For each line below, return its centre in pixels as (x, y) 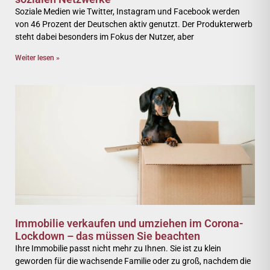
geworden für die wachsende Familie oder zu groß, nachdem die (133, 261)
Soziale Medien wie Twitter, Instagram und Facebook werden (127, 11)
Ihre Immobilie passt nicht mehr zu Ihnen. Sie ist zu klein (118, 248)
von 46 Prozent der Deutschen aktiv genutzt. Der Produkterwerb (134, 24)
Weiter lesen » (37, 58)
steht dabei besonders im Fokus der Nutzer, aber (105, 37)
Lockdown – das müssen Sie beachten (108, 236)
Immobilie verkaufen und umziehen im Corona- (129, 223)
